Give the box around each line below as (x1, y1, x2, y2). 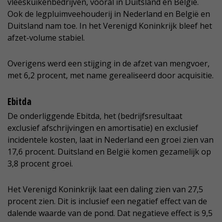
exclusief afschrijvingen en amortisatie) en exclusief (7, 122, 198, 133)
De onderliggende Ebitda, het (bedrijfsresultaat (7, 111, 182, 121)
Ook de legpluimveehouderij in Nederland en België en (7, 8, 210, 19)
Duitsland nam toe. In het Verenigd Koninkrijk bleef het (7, 20, 212, 31)
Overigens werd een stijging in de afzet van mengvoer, (7, 58, 210, 69)
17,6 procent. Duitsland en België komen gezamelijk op (7, 146, 211, 157)
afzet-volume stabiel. (7, 32, 85, 43)
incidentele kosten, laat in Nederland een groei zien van (7, 134, 214, 145)
